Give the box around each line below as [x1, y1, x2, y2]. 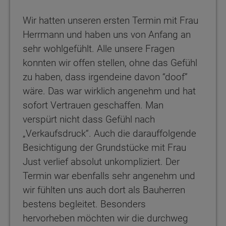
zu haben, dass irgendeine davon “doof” [23, 71, 188, 83]
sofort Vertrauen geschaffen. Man [23, 99, 163, 111]
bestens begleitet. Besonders [23, 198, 146, 210]
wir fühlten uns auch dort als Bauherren [23, 184, 185, 196]
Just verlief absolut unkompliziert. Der [23, 156, 180, 168]
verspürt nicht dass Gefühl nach [23, 114, 155, 126]
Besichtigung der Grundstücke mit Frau [23, 142, 186, 154]
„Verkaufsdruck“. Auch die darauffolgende [23, 128, 196, 140]
